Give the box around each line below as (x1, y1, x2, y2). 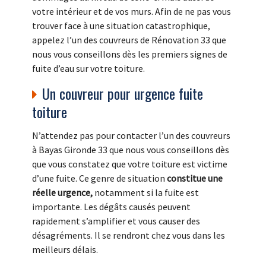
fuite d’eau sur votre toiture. (32, 62, 145, 74)
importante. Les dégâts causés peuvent (32, 200, 191, 213)
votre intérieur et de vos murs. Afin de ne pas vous (32, 5, 231, 17)
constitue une (165, 172, 223, 184)
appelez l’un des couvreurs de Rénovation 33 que (32, 33, 226, 46)
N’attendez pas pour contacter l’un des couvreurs (32, 129, 230, 141)
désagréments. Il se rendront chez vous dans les (32, 229, 225, 241)
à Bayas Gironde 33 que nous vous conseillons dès (32, 143, 229, 156)
